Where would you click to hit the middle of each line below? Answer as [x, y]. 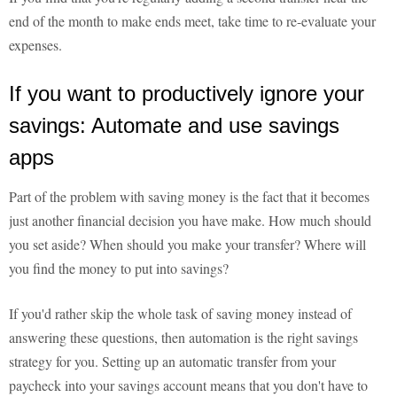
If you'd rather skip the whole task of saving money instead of [180, 314]
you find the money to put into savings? [119, 269]
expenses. [35, 45]
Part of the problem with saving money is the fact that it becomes [189, 197]
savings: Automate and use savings [174, 126]
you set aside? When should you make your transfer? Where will [187, 245]
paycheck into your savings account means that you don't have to [188, 385]
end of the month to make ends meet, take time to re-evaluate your [192, 21]
